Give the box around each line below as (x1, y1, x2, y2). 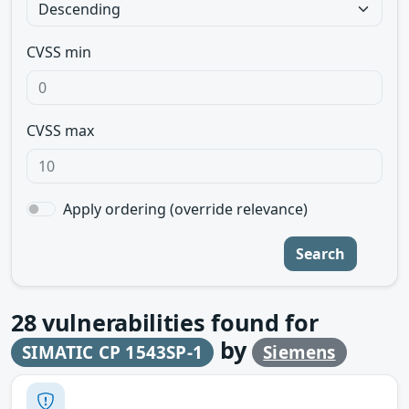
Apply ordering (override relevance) (63, 199, 308, 219)
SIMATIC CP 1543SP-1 (22, 341, 203, 364)
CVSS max (26, 121, 94, 141)
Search (296, 244, 345, 264)
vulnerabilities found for (36, 307, 319, 338)
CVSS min (26, 42, 91, 62)
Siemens (263, 341, 336, 364)
